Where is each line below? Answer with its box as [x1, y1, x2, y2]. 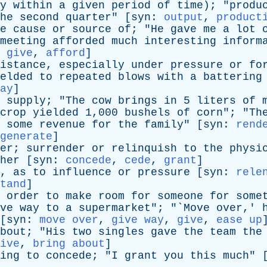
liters [197, 95, 236, 107]
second [20, 11, 59, 23]
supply [7, 95, 46, 107]
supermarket [79, 202, 151, 214]
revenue [39, 119, 85, 131]
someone [157, 190, 203, 202]
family [144, 119, 184, 131]
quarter [66, 11, 111, 23]
